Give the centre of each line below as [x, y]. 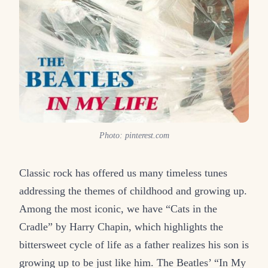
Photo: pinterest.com [134, 135]
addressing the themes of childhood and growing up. [133, 191]
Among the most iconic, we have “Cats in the [118, 208]
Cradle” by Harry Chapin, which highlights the [121, 226]
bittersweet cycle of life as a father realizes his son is [134, 244]
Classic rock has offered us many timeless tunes [123, 173]
